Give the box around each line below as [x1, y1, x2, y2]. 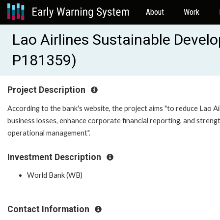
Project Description [7, 85, 87, 95]
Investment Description [7, 152, 103, 162]
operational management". [7, 128, 90, 137]
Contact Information [7, 204, 91, 215]
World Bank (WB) [27, 171, 82, 180]
